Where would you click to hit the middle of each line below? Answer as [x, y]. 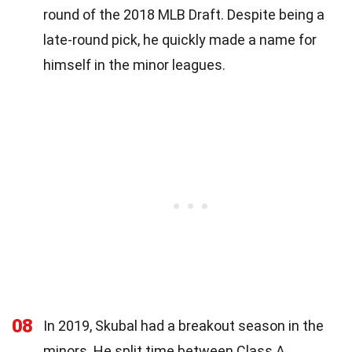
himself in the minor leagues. [134, 64]
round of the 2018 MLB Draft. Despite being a [184, 14]
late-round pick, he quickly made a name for [180, 39]
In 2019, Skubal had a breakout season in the [183, 325]
